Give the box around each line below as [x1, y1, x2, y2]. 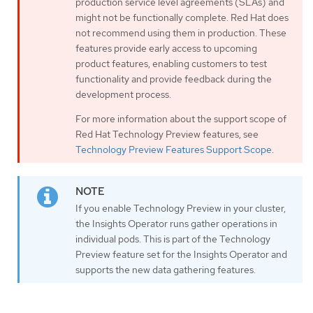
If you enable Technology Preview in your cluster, [75, 202, 286, 215]
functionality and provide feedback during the [75, 73, 272, 86]
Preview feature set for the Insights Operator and [75, 248, 287, 261]
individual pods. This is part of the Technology [75, 233, 270, 246]
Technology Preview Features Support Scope [75, 143, 272, 156]
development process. [75, 88, 171, 101]
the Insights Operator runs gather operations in [75, 217, 277, 231]
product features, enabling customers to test [75, 57, 267, 71]
